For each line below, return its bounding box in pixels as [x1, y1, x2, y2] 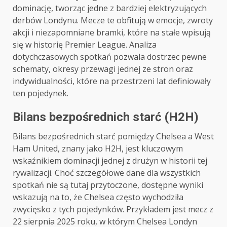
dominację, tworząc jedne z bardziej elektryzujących [13, 3, 207, 14]
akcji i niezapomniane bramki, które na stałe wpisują [13, 27, 211, 38]
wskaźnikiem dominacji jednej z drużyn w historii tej [13, 155, 207, 166]
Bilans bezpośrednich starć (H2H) [13, 110, 199, 124]
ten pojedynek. [13, 88, 68, 99]
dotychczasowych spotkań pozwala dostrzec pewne [13, 51, 207, 62]
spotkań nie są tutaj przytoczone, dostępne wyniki [13, 179, 203, 191]
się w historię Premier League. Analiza [13, 39, 157, 50]
